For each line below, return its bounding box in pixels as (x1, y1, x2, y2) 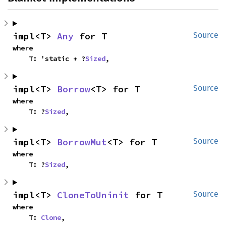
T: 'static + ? (29, 54, 85, 63)
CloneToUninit (57, 189, 129, 201)
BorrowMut (57, 136, 107, 148)
